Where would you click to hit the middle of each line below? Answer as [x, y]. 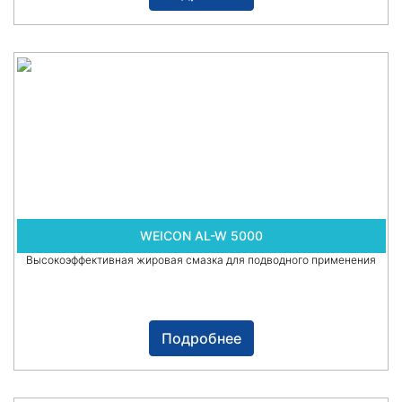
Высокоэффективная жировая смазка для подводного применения [201, 260]
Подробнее [201, 339]
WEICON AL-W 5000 [201, 236]
